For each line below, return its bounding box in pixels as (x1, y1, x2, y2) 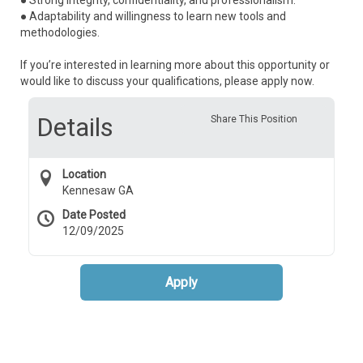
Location (62, 168, 106, 181)
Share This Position (210, 113, 297, 125)
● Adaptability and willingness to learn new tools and (20, 10, 286, 23)
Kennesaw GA (62, 184, 134, 197)
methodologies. (20, 26, 100, 39)
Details (36, 112, 113, 143)
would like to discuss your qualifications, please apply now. (20, 75, 314, 88)
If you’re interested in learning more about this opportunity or (20, 58, 330, 71)
